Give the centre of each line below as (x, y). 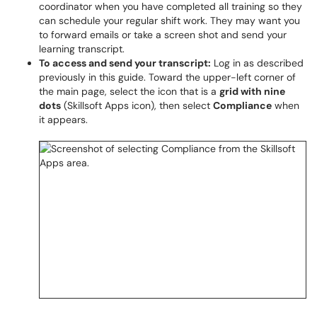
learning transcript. (82, 49)
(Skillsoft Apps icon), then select (137, 105)
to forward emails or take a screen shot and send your (163, 35)
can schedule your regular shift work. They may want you (169, 21)
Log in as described (257, 63)
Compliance (242, 105)
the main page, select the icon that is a (129, 91)
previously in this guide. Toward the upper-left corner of (167, 77)
